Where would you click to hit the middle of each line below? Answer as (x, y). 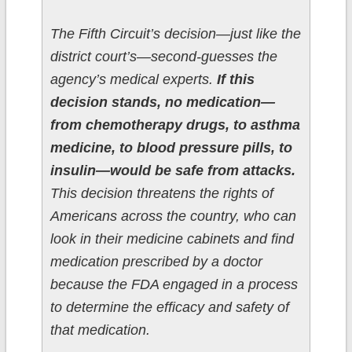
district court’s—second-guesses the (163, 57)
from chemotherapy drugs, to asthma (175, 125)
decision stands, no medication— (162, 103)
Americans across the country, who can (173, 216)
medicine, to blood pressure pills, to (171, 148)
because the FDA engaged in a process (174, 285)
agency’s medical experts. (133, 80)
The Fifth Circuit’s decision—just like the (175, 34)
